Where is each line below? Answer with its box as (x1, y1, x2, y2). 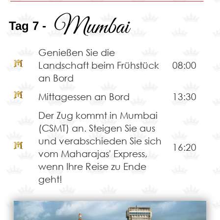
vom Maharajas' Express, (38, 148, 147, 160)
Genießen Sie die (38, 47, 115, 58)
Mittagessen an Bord (38, 91, 130, 103)
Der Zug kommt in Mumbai (38, 110, 158, 121)
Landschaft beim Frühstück (38, 59, 159, 71)
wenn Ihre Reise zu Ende (38, 161, 146, 172)
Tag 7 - (8, 19, 46, 33)
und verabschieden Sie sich (38, 135, 162, 147)
